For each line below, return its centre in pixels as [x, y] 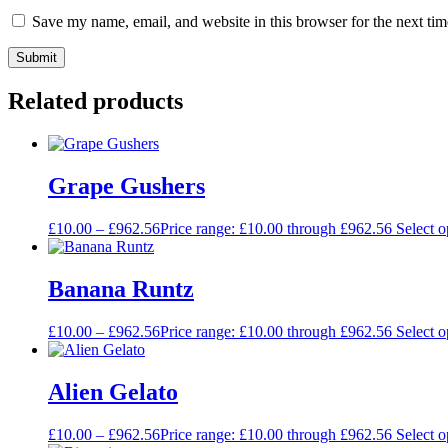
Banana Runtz [121, 288]
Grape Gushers [126, 186]
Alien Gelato [113, 391]
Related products [95, 101]
